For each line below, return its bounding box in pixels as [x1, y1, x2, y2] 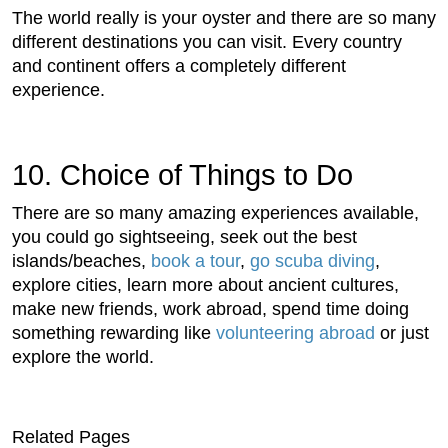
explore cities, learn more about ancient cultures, [12, 274, 399, 295]
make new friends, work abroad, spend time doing [12, 298, 409, 319]
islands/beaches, [12, 250, 151, 271]
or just [375, 322, 429, 343]
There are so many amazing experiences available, [12, 202, 419, 223]
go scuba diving [250, 250, 375, 271]
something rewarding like [12, 322, 216, 343]
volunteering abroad [216, 322, 375, 343]
